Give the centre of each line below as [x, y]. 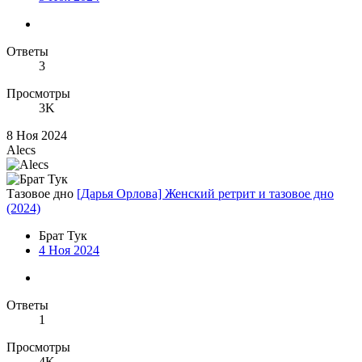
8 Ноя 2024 [37, 136]
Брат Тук [63, 236]
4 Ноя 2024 [69, 250]
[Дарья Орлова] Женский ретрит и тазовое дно [205, 194]
